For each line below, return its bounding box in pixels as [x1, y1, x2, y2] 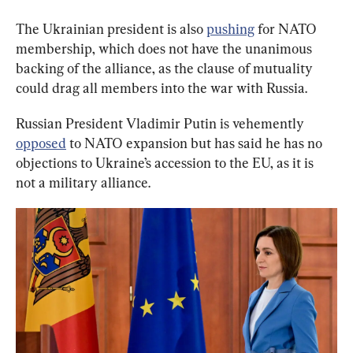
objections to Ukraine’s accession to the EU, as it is [16, 154, 317, 171]
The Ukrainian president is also [16, 20, 206, 37]
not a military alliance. [16, 173, 150, 191]
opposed [16, 134, 66, 151]
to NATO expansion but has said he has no [66, 134, 325, 151]
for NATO [255, 20, 320, 37]
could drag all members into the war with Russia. [16, 79, 307, 96]
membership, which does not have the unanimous [16, 39, 315, 57]
